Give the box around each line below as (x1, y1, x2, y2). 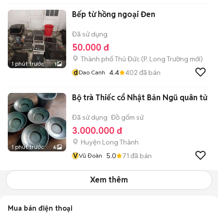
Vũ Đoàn (79, 152, 102, 159)
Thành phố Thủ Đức (81, 54, 140, 63)
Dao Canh (79, 69, 105, 76)
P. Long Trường (144, 54, 188, 63)
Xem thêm (90, 175, 128, 185)
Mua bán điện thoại (8, 204, 73, 213)
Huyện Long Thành (81, 138, 139, 146)
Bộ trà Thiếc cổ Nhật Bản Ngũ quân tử (72, 92, 207, 103)
